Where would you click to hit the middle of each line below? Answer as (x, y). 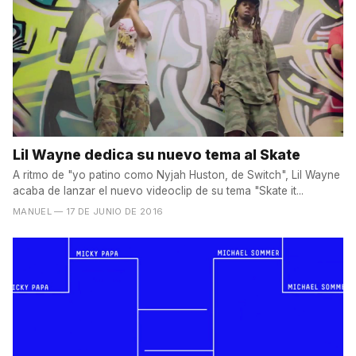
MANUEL (33, 211)
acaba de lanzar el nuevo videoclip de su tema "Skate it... (158, 190)
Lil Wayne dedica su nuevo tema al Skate (157, 154)
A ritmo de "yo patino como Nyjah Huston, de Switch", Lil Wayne (176, 174)
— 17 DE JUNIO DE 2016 (109, 211)
